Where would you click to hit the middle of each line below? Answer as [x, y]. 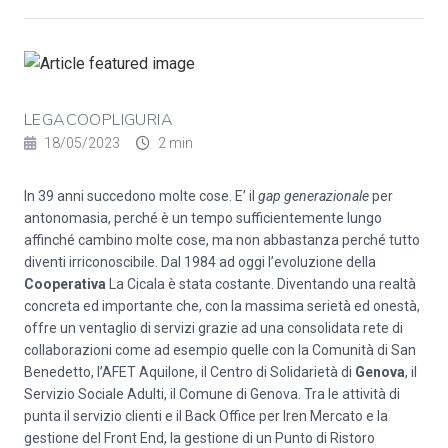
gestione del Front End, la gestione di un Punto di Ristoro [199, 438]
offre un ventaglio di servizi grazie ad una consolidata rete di [213, 328]
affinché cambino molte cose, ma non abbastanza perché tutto [222, 240]
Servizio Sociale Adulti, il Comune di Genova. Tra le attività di [212, 394]
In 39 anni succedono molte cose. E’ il [141, 196]
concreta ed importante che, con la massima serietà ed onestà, [222, 306]
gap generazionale [313, 196]
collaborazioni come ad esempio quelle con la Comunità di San [220, 350]
